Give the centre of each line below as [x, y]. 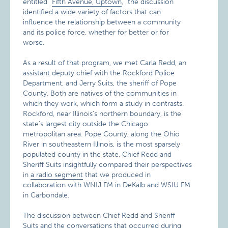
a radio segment [57, 175]
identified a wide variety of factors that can [92, 12]
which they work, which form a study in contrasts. [104, 103]
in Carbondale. [46, 195]
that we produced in [117, 175]
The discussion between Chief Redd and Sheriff [99, 215]
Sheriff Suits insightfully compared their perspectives [108, 164]
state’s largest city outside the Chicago [86, 124]
